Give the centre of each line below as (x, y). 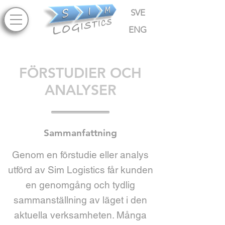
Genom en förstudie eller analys (80, 155)
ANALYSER (80, 90)
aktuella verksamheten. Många (80, 215)
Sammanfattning (80, 133)
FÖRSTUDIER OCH (80, 73)
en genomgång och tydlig (80, 185)
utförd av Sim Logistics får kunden (80, 170)
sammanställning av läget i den (80, 200)
